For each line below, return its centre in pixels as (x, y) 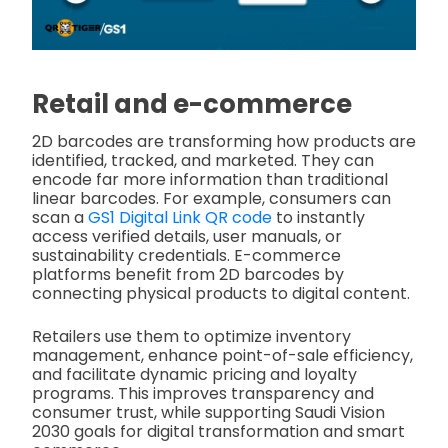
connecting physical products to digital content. (221, 293)
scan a (60, 217)
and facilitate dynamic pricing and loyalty (194, 374)
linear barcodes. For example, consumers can (211, 198)
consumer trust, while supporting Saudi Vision (208, 412)
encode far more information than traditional (210, 179)
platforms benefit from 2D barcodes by (188, 274)
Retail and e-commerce (192, 103)
